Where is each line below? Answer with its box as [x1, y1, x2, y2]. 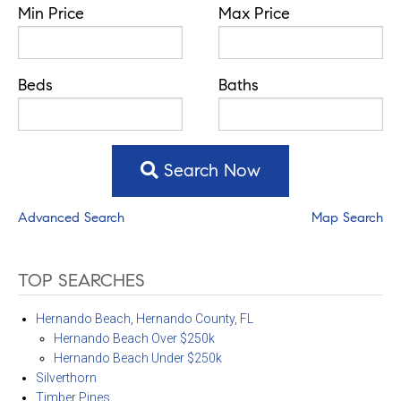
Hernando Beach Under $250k [53, 351, 222, 366]
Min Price [18, 4, 84, 24]
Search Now [158, 159, 260, 183]
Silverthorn [35, 371, 97, 386]
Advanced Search [18, 209, 124, 226]
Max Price [218, 4, 291, 24]
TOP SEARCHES [18, 269, 145, 292]
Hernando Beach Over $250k [53, 331, 215, 346]
